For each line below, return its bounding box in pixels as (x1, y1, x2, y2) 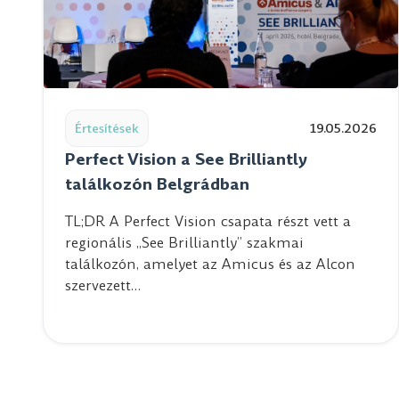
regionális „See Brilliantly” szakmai (65, 232, 304, 253)
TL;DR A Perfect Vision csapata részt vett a (65, 211, 351, 232)
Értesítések (75, 119, 139, 137)
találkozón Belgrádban (65, 173, 249, 195)
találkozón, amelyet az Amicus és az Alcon (65, 254, 355, 274)
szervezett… (65, 275, 141, 296)
